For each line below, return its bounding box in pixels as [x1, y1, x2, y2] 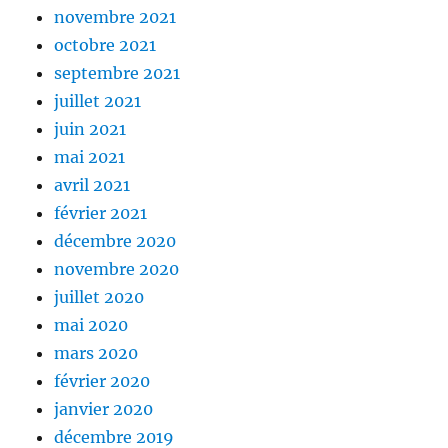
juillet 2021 [54, 91, 142, 112]
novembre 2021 [54, 7, 177, 28]
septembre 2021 [54, 63, 181, 84]
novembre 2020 [54, 259, 180, 280]
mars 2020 [54, 343, 139, 364]
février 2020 [54, 371, 151, 392]
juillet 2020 [54, 287, 145, 308]
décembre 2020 [54, 231, 177, 252]
